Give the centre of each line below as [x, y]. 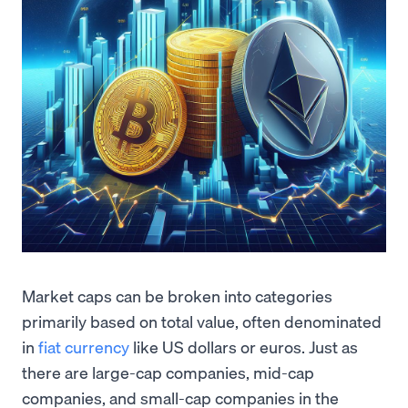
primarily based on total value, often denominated [202, 321]
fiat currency [84, 347]
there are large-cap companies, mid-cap [168, 372]
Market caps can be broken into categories [177, 296]
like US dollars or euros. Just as [244, 347]
